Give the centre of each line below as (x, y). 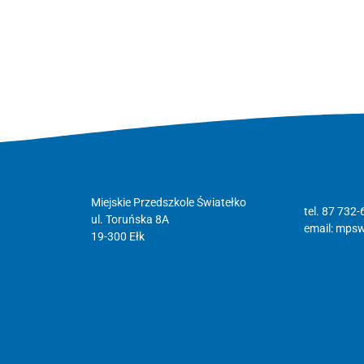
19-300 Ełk (118, 237)
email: (319, 228)
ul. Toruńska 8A (130, 220)
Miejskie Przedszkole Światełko (169, 203)
